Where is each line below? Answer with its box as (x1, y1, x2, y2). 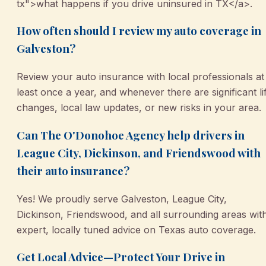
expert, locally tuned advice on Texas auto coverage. (17, 223, 256, 236)
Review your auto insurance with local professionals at (17, 71, 264, 83)
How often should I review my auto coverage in (17, 23, 261, 39)
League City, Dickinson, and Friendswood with (17, 145, 261, 160)
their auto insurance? (17, 163, 129, 178)
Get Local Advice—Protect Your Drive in (17, 249, 225, 265)
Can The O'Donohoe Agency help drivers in (17, 127, 245, 142)
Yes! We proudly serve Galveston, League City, (17, 192, 227, 205)
